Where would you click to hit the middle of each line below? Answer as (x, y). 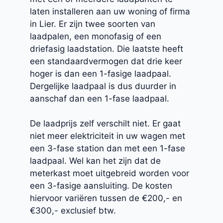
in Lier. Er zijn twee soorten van (93, 24)
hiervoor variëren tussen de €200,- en (106, 198)
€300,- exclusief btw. (73, 211)
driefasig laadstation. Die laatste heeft (107, 49)
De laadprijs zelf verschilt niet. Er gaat (105, 124)
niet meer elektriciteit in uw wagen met (108, 136)
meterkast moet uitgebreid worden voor (110, 173)
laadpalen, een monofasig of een (96, 36)
